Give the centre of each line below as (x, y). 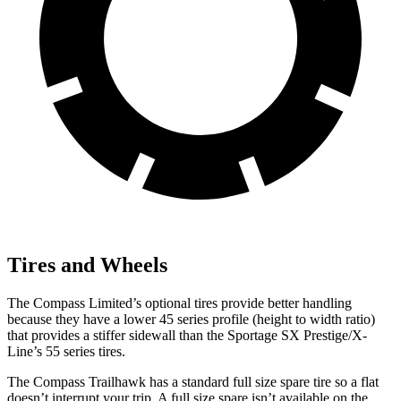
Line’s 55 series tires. (66, 351)
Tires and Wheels (87, 264)
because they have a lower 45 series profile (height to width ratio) (191, 319)
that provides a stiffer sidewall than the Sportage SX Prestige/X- (187, 335)
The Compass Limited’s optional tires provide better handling (179, 303)
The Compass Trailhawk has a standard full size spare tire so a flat (193, 381)
